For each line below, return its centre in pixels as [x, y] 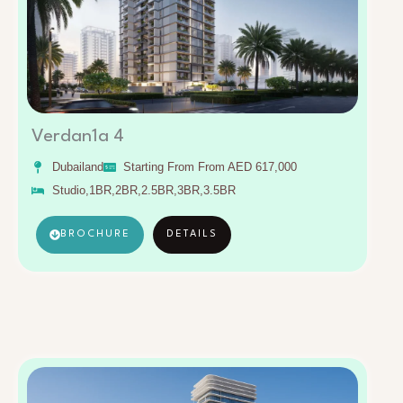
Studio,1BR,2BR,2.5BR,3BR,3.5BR [143, 190]
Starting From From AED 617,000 [210, 166]
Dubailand [77, 166]
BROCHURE [95, 234]
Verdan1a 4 [78, 136]
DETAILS [192, 234]
